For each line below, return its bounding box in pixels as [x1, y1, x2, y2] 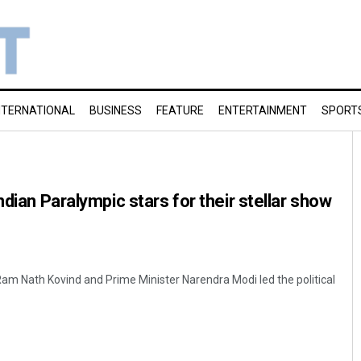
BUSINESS [89, 104, 142, 117]
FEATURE [156, 104, 204, 117]
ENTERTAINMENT [218, 104, 307, 117]
